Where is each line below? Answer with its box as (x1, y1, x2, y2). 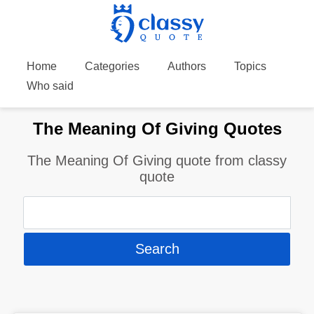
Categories (84, 60, 139, 72)
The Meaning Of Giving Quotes (32, 118, 282, 138)
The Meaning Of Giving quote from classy (27, 152, 287, 168)
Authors (167, 60, 206, 72)
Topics (233, 60, 266, 72)
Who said (26, 80, 74, 92)
